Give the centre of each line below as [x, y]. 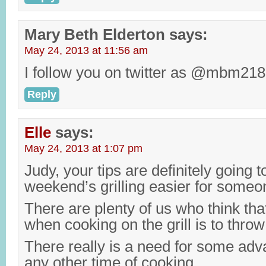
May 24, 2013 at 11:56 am [86, 50]
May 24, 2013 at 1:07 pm [83, 148]
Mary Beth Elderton [95, 34]
